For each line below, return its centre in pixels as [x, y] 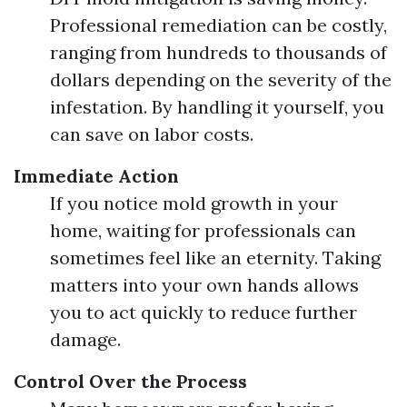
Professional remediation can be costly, [218, 25]
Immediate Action [96, 176]
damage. [85, 339]
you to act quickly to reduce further [203, 312]
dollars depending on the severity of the [221, 79]
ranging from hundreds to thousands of [218, 52]
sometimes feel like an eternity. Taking [215, 258]
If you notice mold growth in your [194, 203]
